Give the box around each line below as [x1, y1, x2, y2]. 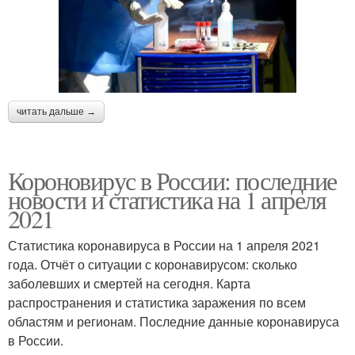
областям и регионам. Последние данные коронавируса [8, 311, 339, 330]
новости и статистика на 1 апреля [8, 181, 326, 216]
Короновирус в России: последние [8, 162, 337, 197]
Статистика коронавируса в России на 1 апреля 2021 [8, 235, 320, 254]
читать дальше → [17, 105, 96, 117]
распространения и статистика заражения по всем [8, 292, 306, 311]
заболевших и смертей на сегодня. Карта [8, 273, 250, 292]
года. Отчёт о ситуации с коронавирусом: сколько [8, 254, 297, 273]
